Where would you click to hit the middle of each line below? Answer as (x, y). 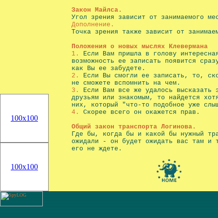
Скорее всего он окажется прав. (140, 112)
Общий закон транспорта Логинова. (134, 127)
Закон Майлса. (97, 10)
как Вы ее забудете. (109, 68)
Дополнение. (93, 25)
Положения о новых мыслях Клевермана (140, 46)
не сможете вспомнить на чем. (126, 83)
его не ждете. (97, 149)
